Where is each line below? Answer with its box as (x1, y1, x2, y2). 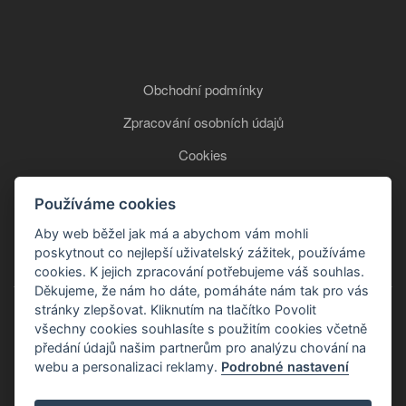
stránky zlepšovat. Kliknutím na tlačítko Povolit (34, 301, 317, 317)
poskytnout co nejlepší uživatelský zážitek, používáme (34, 244, 366, 260)
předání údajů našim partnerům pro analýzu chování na (34, 339, 367, 355)
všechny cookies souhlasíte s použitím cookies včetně (34, 320, 368, 336)
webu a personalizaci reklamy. (34, 358, 222, 374)
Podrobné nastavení (221, 358, 350, 374)
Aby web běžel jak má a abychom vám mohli (34, 225, 309, 241)
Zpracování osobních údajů (122, 112, 284, 132)
